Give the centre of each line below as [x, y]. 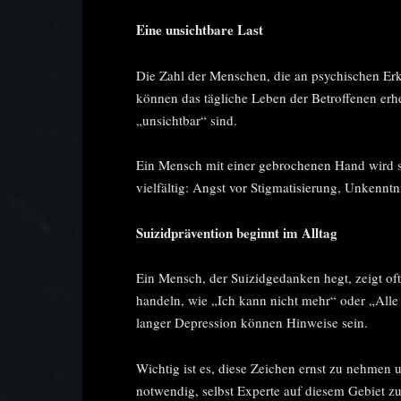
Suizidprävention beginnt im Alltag [237, 232]
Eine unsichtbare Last [200, 30]
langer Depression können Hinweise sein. [252, 322]
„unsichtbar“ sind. [187, 119]
